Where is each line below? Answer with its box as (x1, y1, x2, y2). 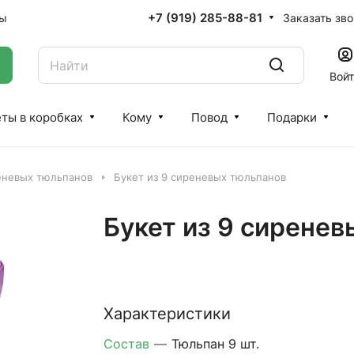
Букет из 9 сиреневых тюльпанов (114, 171, 286, 183)
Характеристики (103, 304, 231, 323)
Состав (103, 336, 153, 352)
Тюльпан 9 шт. (171, 336, 259, 352)
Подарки (267, 110, 317, 125)
